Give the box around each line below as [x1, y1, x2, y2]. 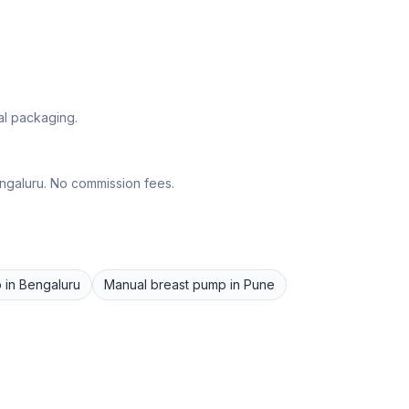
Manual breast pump [104, 276, 226, 292]
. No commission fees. [44, 174, 174, 191]
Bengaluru [19, 276, 80, 292]
